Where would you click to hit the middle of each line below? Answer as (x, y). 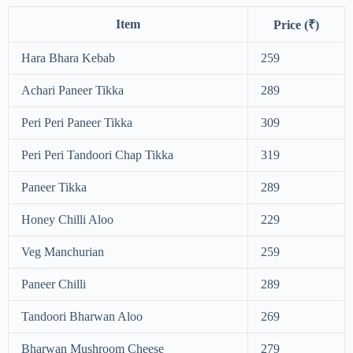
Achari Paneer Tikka (72, 90)
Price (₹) (296, 24)
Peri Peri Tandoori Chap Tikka (97, 154)
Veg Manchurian (63, 251)
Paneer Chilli (54, 284)
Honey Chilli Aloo (67, 219)
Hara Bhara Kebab (68, 58)
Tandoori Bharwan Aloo (82, 316)
